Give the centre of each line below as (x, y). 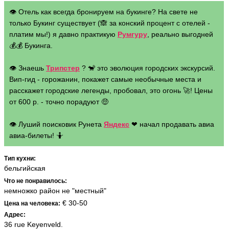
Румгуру (132, 34)
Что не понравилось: (36, 181)
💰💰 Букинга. (31, 45)
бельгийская (25, 168)
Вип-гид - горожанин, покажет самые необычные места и (105, 79)
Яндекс (117, 124)
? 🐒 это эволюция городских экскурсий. (147, 68)
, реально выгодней (180, 34)
